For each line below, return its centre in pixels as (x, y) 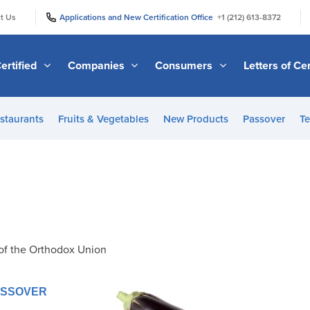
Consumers (185, 65)
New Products (195, 119)
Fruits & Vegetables (103, 119)
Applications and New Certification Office (138, 17)
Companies (97, 65)
